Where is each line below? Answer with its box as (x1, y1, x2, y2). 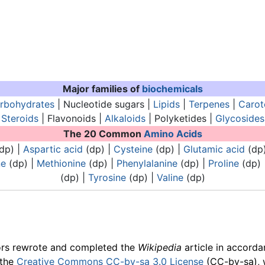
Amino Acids (143, 128, 202, 140)
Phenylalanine (117, 157, 177, 170)
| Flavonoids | (38, 112, 105, 125)
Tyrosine (88, 172, 126, 184)
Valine (156, 172, 183, 184)
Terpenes (188, 98, 230, 111)
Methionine (37, 157, 86, 170)
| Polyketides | (145, 112, 215, 125)
